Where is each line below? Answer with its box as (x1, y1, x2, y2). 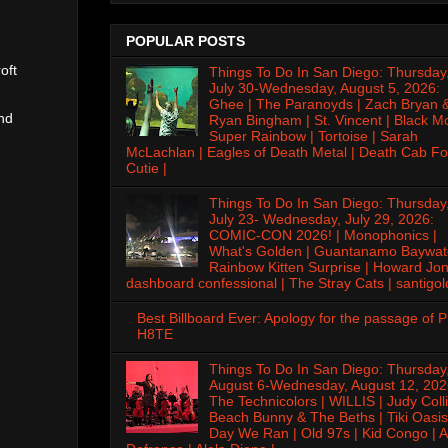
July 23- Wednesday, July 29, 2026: (208, 211, 434, 228)
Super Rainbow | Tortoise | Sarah (208, 128, 418, 145)
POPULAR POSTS (126, 33, 245, 50)
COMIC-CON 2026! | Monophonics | (208, 227, 437, 244)
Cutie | (126, 160, 167, 177)
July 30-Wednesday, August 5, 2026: (208, 80, 440, 97)
